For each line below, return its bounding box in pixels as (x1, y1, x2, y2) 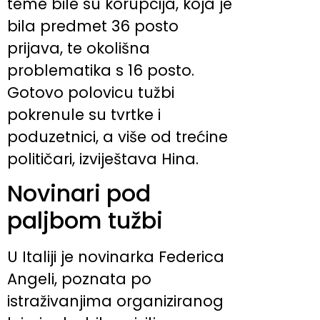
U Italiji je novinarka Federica (7, 246, 224, 268)
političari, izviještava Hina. (7, 148, 199, 169)
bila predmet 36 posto (7, 15, 179, 36)
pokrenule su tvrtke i (7, 104, 161, 125)
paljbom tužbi (7, 204, 163, 237)
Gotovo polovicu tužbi (7, 81, 174, 103)
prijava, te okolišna (7, 37, 150, 59)
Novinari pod (7, 177, 151, 210)
